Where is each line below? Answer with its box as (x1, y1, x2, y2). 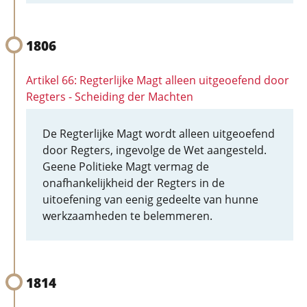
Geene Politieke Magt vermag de (42, 159, 209, 174)
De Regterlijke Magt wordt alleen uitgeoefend (42, 126, 275, 141)
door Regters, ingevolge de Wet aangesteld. (42, 143, 267, 158)
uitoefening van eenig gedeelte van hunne (42, 192, 258, 207)
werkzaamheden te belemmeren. (42, 208, 212, 223)
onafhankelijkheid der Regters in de (42, 175, 225, 191)
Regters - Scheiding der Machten (26, 89, 193, 104)
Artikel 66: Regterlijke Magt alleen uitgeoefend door (26, 73, 289, 88)
